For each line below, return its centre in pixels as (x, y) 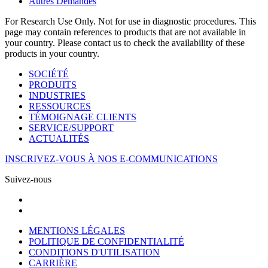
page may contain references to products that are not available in (125, 32)
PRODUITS (53, 85)
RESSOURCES (60, 106)
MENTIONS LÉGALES (77, 231)
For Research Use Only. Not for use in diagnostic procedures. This (130, 21)
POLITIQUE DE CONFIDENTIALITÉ (106, 241)
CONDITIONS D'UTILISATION (94, 252)
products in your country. (52, 54)
